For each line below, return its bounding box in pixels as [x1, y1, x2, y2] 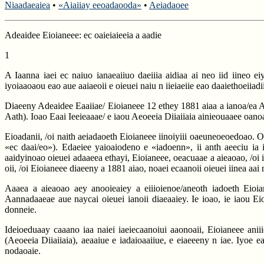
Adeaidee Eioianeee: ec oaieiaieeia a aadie [5, 30, 161, 40]
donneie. [5, 204, 37, 214]
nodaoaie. [5, 246, 41, 256]
